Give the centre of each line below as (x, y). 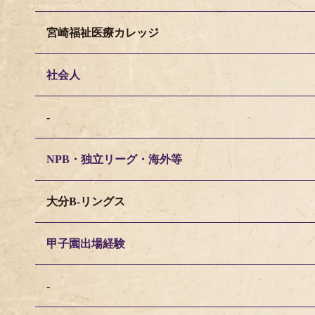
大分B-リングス (86, 201)
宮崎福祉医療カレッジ (103, 33)
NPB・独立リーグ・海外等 (114, 159)
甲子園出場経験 (86, 244)
